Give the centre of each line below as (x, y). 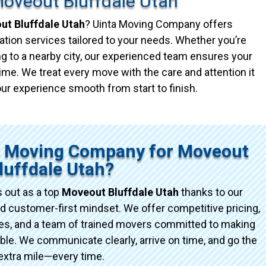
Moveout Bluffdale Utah (120, 192)
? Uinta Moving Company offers (159, 24)
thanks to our (210, 192)
